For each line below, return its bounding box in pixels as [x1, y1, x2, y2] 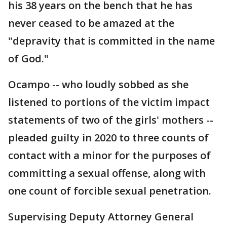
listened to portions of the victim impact [8, 95, 210, 109]
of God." [8, 52, 49, 65]
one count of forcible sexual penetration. [8, 184, 211, 198]
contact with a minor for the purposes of [8, 148, 211, 162]
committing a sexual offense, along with [8, 166, 206, 180]
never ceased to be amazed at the [8, 16, 174, 30]
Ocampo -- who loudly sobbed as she [8, 78, 188, 91]
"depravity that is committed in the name [8, 34, 215, 48]
